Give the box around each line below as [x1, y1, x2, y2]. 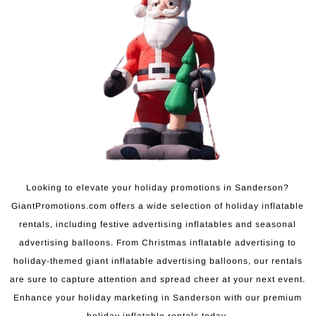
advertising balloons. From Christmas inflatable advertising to [19, 238, 296, 248]
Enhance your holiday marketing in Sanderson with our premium [13, 293, 302, 303]
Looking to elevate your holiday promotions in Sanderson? [26, 183, 289, 193]
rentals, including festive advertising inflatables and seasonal [19, 219, 296, 230]
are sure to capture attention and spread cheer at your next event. [10, 274, 305, 285]
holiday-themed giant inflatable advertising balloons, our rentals [13, 256, 303, 267]
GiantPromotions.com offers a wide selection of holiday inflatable [11, 201, 304, 212]
